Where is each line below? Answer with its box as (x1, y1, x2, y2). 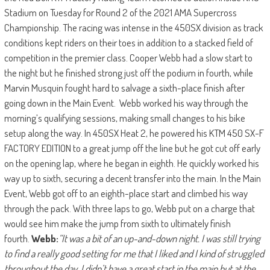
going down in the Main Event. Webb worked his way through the (4, 96, 248, 109)
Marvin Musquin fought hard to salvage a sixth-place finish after (4, 81, 245, 94)
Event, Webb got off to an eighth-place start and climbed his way (4, 186, 248, 199)
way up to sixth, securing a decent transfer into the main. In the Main (4, 171, 261, 184)
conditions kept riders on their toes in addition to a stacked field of (4, 36, 253, 49)
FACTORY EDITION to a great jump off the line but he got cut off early (4, 141, 260, 154)
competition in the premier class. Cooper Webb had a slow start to (4, 51, 253, 64)
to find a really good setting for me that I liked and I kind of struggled (4, 246, 264, 260)
